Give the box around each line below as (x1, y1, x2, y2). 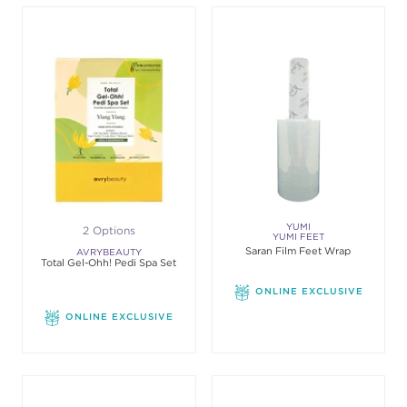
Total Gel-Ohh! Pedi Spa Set (41, 256, 177, 269)
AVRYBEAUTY (75, 246, 142, 258)
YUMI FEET (272, 231, 324, 243)
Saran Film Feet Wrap (245, 244, 352, 257)
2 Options (82, 223, 135, 237)
